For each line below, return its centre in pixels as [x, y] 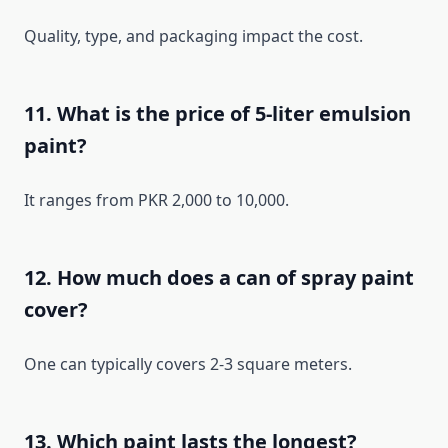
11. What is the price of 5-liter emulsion [217, 114]
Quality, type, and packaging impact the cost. [193, 36]
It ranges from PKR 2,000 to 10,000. [156, 200]
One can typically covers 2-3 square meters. [188, 364]
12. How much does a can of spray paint [219, 278]
